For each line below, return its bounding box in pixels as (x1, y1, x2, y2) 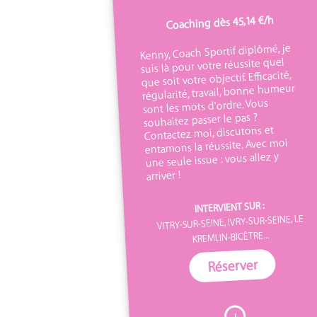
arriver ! (145, 165, 182, 185)
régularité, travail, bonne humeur (141, 79, 295, 104)
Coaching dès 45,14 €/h (165, 10, 274, 33)
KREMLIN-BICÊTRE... (192, 226, 270, 246)
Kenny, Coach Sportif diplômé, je (139, 38, 291, 64)
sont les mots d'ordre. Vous (142, 93, 268, 117)
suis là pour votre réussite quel (139, 52, 284, 77)
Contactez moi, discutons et (143, 120, 274, 144)
